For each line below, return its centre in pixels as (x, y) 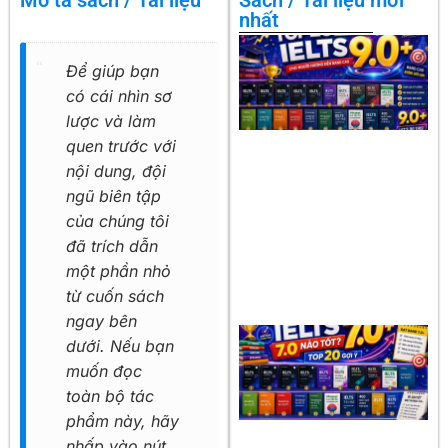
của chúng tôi (117, 221)
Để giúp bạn (112, 71)
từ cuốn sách (115, 296)
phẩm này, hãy (122, 421)
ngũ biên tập (113, 196)
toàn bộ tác (110, 396)
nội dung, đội (116, 171)
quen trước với (121, 146)
